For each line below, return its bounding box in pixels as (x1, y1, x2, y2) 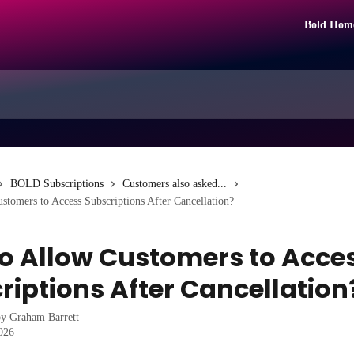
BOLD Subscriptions (10, 178, 104, 190)
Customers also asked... (122, 178, 227, 190)
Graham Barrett (9, 311, 79, 323)
